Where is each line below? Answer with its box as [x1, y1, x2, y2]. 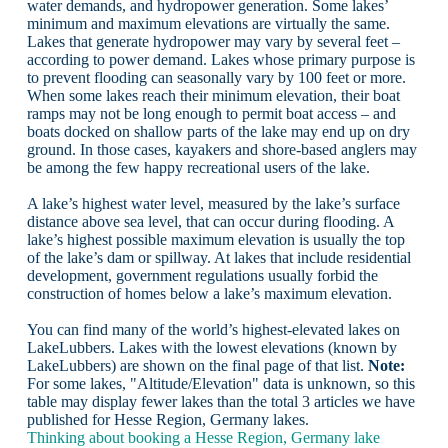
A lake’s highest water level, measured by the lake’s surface [26, 195, 400, 213]
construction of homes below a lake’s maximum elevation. [26, 285, 392, 303]
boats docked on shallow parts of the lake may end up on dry [26, 123, 410, 141]
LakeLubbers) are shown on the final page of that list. [26, 357, 368, 375]
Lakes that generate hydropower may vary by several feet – [26, 33, 400, 51]
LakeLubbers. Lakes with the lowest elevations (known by [26, 339, 397, 357]
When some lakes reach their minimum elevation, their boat [26, 87, 400, 105]
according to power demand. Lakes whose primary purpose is [26, 51, 415, 69]
